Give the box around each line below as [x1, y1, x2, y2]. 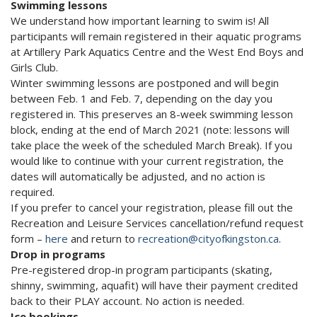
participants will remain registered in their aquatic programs [11, 29, 301, 44]
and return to [68, 231, 138, 246]
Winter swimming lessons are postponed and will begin [11, 76, 279, 91]
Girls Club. [11, 60, 61, 75]
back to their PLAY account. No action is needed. [11, 294, 244, 309]
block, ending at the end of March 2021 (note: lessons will [11, 122, 289, 137]
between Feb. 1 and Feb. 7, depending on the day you [11, 91, 272, 106]
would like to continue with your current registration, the [11, 154, 284, 168]
